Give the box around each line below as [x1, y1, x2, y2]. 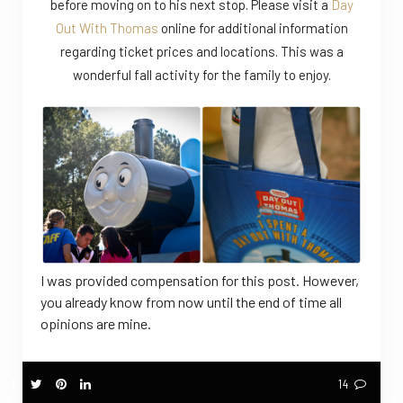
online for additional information [157, 20, 348, 37]
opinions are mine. [40, 315, 151, 333]
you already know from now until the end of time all [40, 293, 342, 311]
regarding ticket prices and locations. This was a [59, 43, 344, 60]
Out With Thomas [55, 20, 158, 37]
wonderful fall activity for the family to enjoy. [72, 67, 331, 84]
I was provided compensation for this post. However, [40, 272, 359, 290]
